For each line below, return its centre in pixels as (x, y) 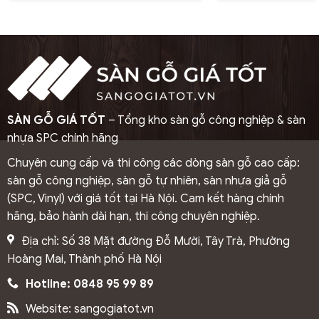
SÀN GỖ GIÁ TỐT (56, 120)
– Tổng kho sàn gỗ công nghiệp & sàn (205, 120)
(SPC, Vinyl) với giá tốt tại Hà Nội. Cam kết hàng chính (145, 198)
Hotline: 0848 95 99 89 (89, 284)
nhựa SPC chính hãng (62, 138)
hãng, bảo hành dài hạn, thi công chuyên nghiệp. (133, 216)
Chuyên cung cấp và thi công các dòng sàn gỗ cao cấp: (153, 163)
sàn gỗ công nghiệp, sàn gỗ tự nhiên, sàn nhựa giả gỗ (147, 181)
